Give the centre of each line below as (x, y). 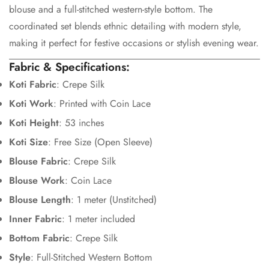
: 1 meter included (98, 219)
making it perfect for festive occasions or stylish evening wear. (134, 43)
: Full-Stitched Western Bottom (91, 257)
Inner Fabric (35, 219)
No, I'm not (103, 41)
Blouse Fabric (38, 161)
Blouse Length (40, 199)
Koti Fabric (33, 84)
